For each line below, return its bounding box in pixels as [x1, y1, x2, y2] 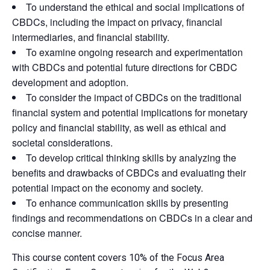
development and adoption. [12, 75, 128, 89]
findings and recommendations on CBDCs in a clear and [12, 210, 253, 225]
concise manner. [12, 225, 82, 240]
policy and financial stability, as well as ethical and [12, 120, 226, 134]
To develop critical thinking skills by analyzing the [26, 150, 236, 165]
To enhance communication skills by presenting [26, 195, 228, 210]
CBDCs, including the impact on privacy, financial [12, 14, 222, 29]
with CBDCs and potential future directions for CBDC [12, 60, 237, 74]
